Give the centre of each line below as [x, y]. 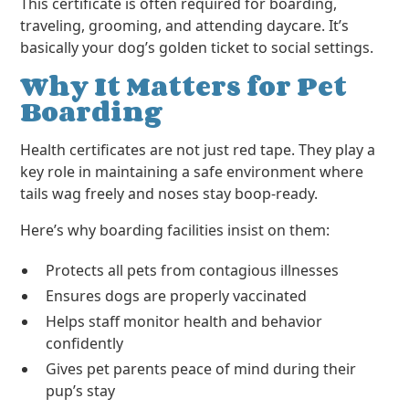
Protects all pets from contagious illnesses [193, 270]
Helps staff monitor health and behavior [184, 321]
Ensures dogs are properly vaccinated [177, 296]
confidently [85, 343]
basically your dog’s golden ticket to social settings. [197, 47]
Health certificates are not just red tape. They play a [198, 150]
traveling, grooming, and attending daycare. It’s [185, 26]
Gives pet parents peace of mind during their [201, 369]
